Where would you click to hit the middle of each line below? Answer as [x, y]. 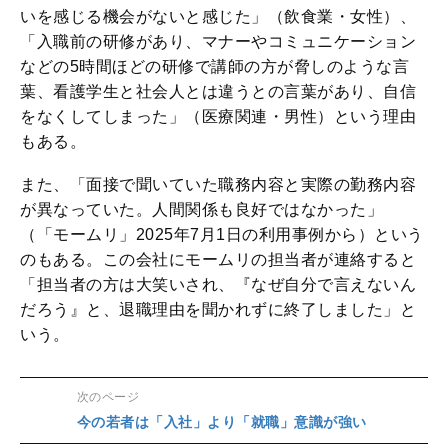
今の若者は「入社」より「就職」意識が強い [224, 422]
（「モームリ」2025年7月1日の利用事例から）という [222, 235]
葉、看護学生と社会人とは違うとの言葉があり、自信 [218, 92]
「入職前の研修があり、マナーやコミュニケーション [218, 42]
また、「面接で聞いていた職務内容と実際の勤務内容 [218, 185]
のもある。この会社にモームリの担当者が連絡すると [218, 260]
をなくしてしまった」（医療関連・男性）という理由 [218, 117]
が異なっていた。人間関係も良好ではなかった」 [201, 210]
